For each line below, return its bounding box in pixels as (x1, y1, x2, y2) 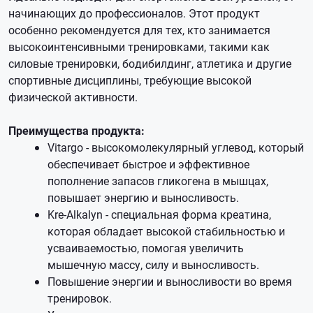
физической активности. (8, 89, 138, 104)
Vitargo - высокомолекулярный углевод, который (48, 140, 304, 154)
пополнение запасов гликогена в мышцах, (48, 173, 268, 188)
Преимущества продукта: (8, 123, 145, 138)
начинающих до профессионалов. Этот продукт (8, 6, 260, 20)
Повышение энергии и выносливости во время (48, 274, 292, 289)
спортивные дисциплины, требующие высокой (8, 73, 252, 87)
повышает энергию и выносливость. (48, 190, 239, 205)
